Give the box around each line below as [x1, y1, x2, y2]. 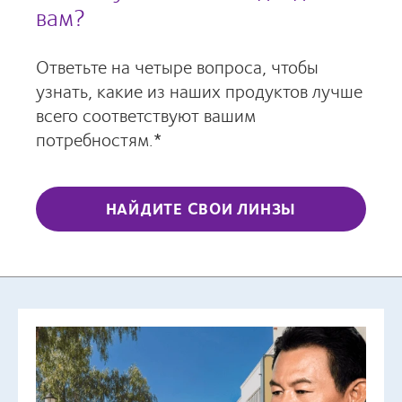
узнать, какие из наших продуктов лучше [36, 74, 363, 105]
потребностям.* [36, 123, 162, 153]
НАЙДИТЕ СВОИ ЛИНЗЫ [105, 195, 297, 221]
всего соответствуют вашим [36, 99, 256, 129]
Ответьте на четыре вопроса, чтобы [36, 50, 319, 81]
